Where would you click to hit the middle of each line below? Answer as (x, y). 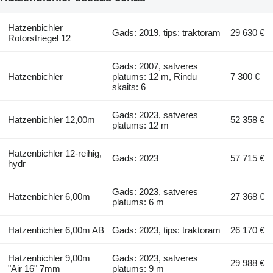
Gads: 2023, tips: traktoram (167, 230)
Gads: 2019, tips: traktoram (167, 32)
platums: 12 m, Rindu (155, 76)
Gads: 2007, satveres (155, 66)
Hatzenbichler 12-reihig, (55, 153)
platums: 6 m (138, 202)
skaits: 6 (129, 87)
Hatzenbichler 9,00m (49, 258)
